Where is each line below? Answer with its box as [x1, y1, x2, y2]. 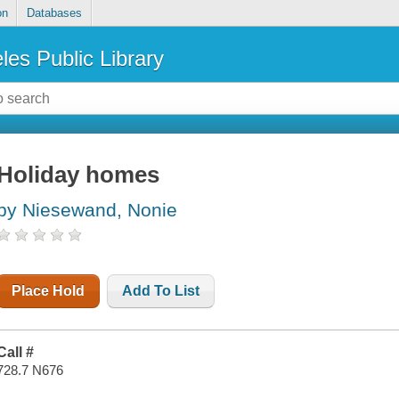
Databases [26, 6, 82, 20]
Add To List [122, 283, 200, 299]
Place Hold [12, 283, 85, 299]
